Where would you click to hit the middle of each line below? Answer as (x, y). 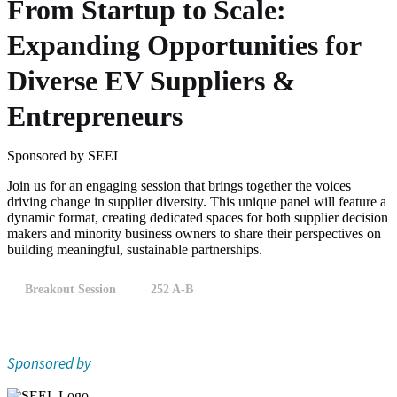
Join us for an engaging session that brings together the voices (179, 186)
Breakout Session (70, 289)
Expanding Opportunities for (184, 45)
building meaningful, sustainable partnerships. (135, 249)
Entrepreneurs (95, 116)
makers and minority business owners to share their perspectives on (194, 234)
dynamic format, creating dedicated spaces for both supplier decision (198, 218)
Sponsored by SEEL (65, 156)
